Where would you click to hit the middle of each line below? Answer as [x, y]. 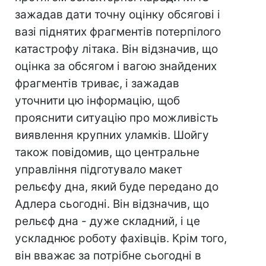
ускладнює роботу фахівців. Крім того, [121, 238]
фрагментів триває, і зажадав [97, 83]
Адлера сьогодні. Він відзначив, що [112, 204]
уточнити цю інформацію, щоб [97, 101]
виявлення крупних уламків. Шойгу [112, 135]
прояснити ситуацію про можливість [117, 118]
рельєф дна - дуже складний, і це [107, 221]
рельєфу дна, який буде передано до [117, 187]
